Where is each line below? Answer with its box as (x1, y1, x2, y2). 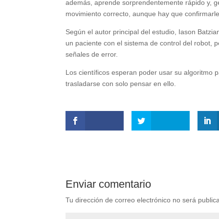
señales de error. (66, 50, 118, 59)
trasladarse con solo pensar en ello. (66, 80, 176, 88)
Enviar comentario (66, 178, 152, 191)
